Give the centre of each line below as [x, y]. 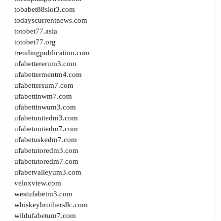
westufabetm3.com [43, 194]
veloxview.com [38, 183]
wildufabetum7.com [45, 215]
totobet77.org [35, 42]
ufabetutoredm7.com [46, 161]
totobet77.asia [36, 31]
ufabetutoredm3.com [46, 150]
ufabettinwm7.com [43, 96]
